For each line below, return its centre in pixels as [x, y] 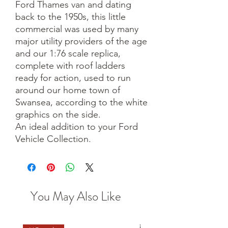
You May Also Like [76, 196]
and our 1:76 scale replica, [68, 53]
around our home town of [68, 90]
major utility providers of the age [81, 41]
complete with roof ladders [70, 65]
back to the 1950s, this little [70, 17]
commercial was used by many [77, 29]
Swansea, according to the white [81, 102]
